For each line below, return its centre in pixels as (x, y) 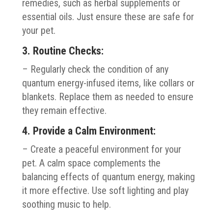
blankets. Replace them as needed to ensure (108, 96)
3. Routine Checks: (63, 51)
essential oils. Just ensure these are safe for (108, 16)
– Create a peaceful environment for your (101, 149)
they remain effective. (64, 110)
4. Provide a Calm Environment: (89, 131)
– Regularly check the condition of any (95, 69)
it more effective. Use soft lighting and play (105, 190)
